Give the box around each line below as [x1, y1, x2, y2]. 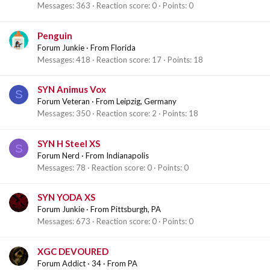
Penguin [37, 30, 72, 41]
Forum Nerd [37, 150, 80, 160]
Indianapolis [106, 150, 149, 160]
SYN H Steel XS [37, 137, 100, 149]
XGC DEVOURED [37, 245, 108, 257]
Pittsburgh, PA [111, 204, 161, 215]
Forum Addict [37, 258, 86, 268]
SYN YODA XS [37, 192, 95, 203]
